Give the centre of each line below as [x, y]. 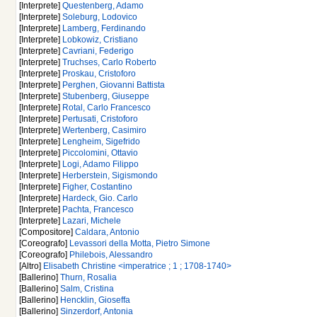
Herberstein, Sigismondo [110, 176]
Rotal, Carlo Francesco [106, 108]
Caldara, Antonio [107, 232]
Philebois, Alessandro [111, 255]
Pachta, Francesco [98, 210]
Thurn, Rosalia [88, 278]
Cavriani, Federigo [98, 51]
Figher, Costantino [97, 187]
